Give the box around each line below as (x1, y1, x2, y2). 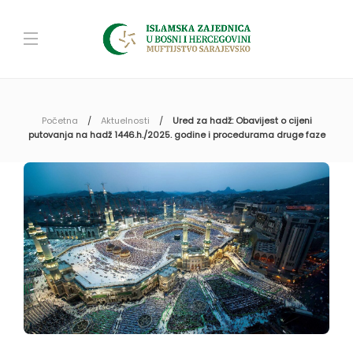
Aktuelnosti (100, 114, 150, 127)
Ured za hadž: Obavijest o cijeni (172, 114, 312, 127)
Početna (41, 114, 78, 127)
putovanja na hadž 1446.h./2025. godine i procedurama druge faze (28, 128, 325, 141)
